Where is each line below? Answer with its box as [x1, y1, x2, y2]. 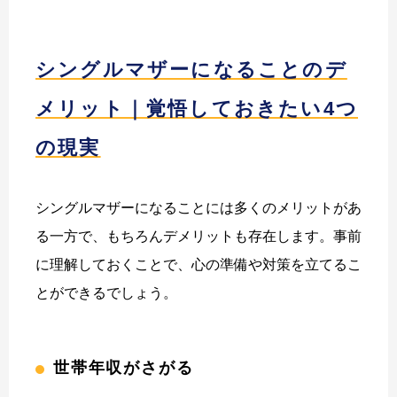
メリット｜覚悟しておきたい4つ [35, 97, 358, 120]
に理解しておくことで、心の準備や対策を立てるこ [35, 256, 362, 272]
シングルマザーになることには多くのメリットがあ [35, 199, 362, 215]
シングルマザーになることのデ [35, 58, 347, 81]
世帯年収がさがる [53, 358, 194, 377]
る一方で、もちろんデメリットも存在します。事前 [35, 228, 362, 244]
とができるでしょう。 [35, 284, 177, 300]
